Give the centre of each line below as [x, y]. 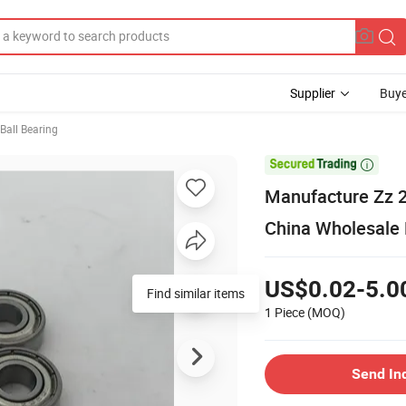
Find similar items [196, 293]
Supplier [313, 93]
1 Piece [285, 312]
